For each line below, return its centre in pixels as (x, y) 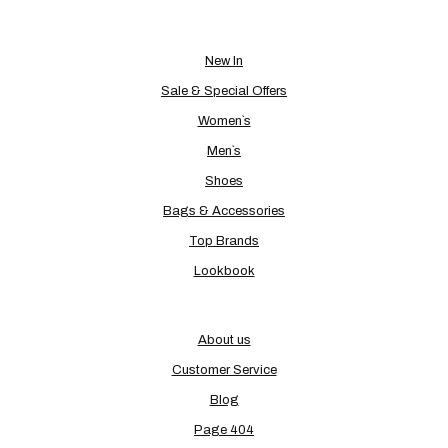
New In (224, 61)
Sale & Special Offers (224, 91)
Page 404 (224, 429)
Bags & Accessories (224, 211)
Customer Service (224, 369)
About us (224, 339)
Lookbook (224, 271)
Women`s (224, 121)
